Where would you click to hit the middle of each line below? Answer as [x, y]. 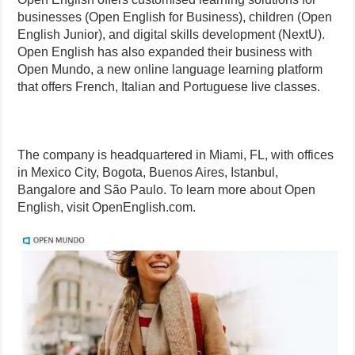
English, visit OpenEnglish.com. [107, 208]
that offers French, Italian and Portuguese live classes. [169, 87]
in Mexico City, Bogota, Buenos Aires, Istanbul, [148, 173]
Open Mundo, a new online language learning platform [170, 70]
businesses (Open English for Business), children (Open [175, 17]
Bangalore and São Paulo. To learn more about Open [167, 190]
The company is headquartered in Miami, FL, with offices [176, 155]
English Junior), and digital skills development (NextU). [172, 35]
